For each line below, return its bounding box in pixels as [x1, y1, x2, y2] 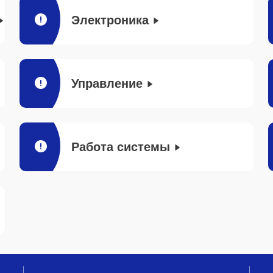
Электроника [71, 13, 149, 27]
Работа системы [71, 140, 170, 154]
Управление [71, 77, 143, 90]
